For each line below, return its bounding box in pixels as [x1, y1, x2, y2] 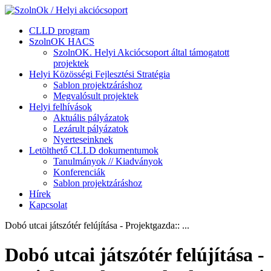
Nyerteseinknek [53, 134, 113, 145]
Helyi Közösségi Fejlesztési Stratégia [29, 69, 170, 79]
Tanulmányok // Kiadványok [53, 156, 163, 166]
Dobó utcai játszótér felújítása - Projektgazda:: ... [5, 220, 189, 230]
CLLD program [29, 25, 90, 36]
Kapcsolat [29, 200, 67, 210]
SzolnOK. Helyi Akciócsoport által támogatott [53, 47, 229, 57]
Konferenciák [53, 167, 105, 177]
